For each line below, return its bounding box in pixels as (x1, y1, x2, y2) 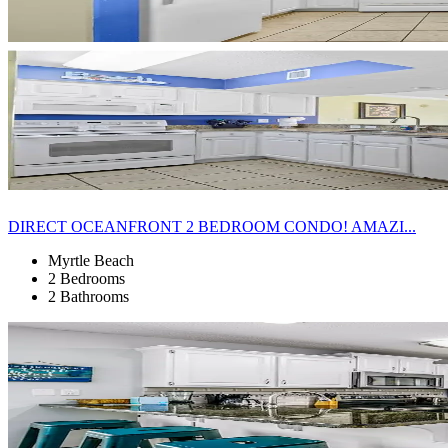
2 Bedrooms (48, 269, 125, 287)
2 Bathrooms (48, 287, 129, 305)
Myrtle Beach (48, 251, 134, 269)
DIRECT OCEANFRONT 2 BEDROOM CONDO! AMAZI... (8, 217, 416, 235)
